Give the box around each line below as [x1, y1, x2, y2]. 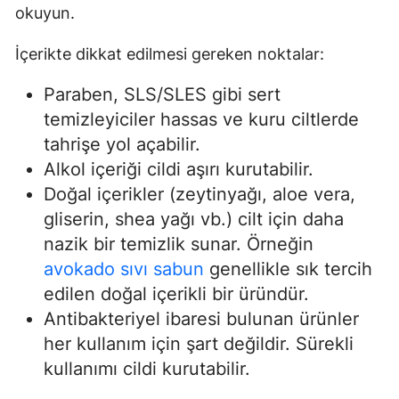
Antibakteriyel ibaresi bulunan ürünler [44, 308, 359, 330]
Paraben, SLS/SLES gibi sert [44, 84, 281, 106]
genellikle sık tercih [204, 258, 372, 281]
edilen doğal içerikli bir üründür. [44, 283, 309, 305]
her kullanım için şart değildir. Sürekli [44, 333, 354, 355]
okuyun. [15, 4, 75, 23]
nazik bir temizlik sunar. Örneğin [44, 233, 313, 256]
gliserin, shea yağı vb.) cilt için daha [44, 208, 344, 231]
